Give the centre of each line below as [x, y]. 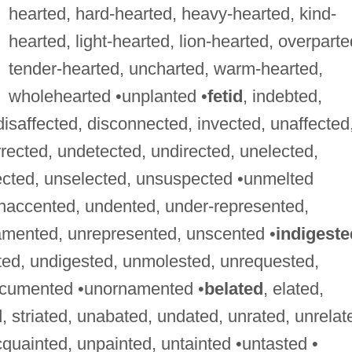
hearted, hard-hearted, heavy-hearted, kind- [172, 13]
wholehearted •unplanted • [108, 96]
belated [233, 288]
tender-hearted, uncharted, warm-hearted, [165, 68]
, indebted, [282, 96]
